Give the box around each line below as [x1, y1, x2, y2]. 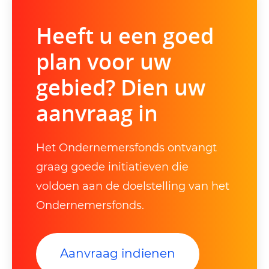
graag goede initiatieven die [36, 160, 189, 174]
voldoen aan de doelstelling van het [36, 180, 229, 193]
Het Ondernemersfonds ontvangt [36, 141, 217, 155]
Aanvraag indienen [60, 246, 175, 261]
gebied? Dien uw [36, 73, 205, 103]
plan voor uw [36, 47, 171, 77]
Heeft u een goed [36, 21, 214, 51]
